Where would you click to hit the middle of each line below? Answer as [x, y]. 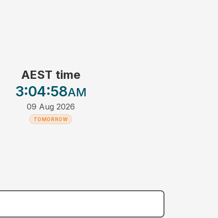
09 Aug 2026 [51, 107]
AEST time [51, 75]
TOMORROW [51, 119]
